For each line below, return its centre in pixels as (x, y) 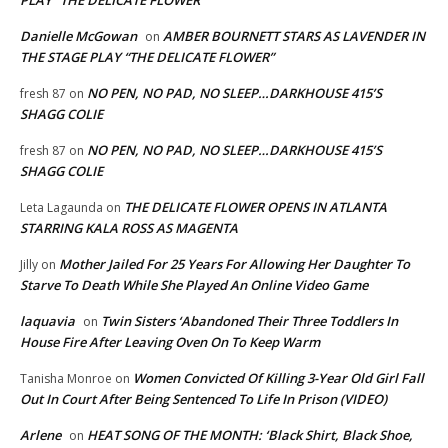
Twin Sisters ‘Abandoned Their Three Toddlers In (249, 320)
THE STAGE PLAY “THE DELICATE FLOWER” (147, 56)
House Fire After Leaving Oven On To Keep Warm (170, 341)
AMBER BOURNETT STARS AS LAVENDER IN (294, 35)
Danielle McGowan (78, 35)
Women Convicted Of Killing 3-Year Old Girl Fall (278, 377)
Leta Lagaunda (61, 207)
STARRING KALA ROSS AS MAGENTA (129, 227)
